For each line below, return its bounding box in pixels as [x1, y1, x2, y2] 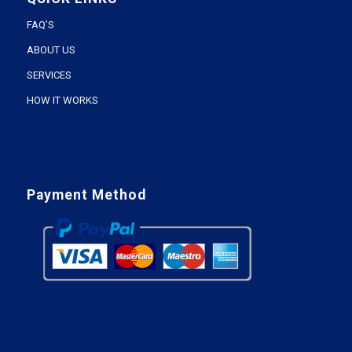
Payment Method [26, 186, 146, 203]
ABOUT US [26, 43, 75, 56]
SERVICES [26, 68, 71, 81]
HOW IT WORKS [26, 93, 98, 106]
